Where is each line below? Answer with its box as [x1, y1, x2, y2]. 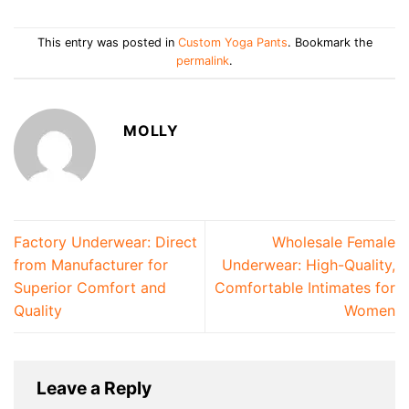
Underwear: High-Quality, [222, 255, 395, 274]
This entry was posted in [37, 36, 178, 50]
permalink [176, 54, 229, 68]
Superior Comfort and [14, 278, 166, 297]
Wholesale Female [272, 232, 395, 251]
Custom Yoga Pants [177, 36, 288, 50]
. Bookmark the [287, 36, 372, 50]
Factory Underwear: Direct [14, 232, 197, 251]
